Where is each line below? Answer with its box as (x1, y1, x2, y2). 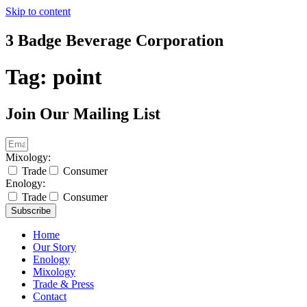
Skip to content (5, 5, 71, 17)
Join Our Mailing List (5, 104, 160, 123)
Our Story (33, 241, 76, 253)
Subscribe (11, 205, 51, 216)
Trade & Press (33, 278, 94, 290)
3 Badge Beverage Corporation (5, 31, 223, 49)
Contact (33, 290, 66, 302)
